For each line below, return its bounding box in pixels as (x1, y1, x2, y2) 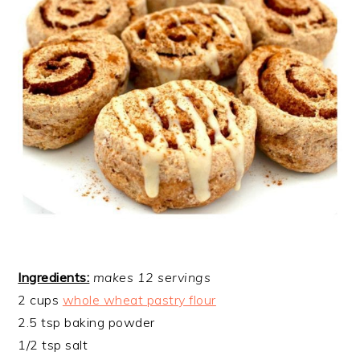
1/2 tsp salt (18, 337, 88, 354)
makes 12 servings (92, 269, 211, 286)
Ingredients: (18, 269, 90, 286)
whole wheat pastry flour (62, 292, 216, 309)
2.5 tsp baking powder (18, 314, 155, 331)
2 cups (18, 292, 63, 309)
